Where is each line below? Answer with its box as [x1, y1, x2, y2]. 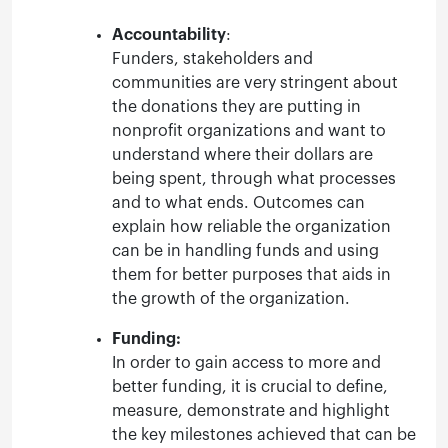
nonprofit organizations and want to [112, 122, 386, 139]
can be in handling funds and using [112, 242, 379, 259]
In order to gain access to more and [112, 354, 381, 371]
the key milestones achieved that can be [112, 426, 416, 443]
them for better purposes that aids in [112, 266, 391, 283]
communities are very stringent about [112, 74, 398, 91]
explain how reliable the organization [112, 218, 391, 235]
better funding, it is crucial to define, [112, 378, 388, 395]
